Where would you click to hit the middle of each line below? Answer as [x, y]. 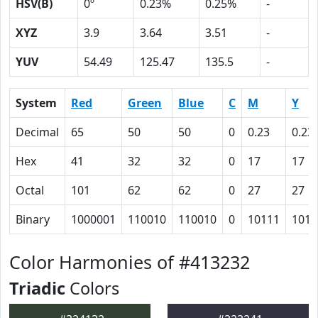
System [36, 103]
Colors [92, 288]
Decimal [37, 132]
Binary [33, 219]
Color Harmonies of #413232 [130, 262]
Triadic [37, 288]
